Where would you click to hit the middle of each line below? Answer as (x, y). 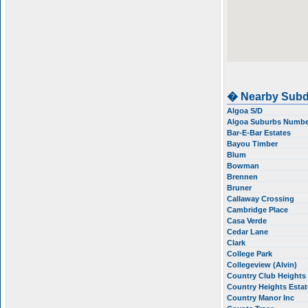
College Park (251, 254)
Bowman (244, 166)
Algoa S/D (246, 111)
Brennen (243, 177)
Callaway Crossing (262, 199)
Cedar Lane (249, 232)
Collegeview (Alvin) (263, 265)
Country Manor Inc (262, 298)
